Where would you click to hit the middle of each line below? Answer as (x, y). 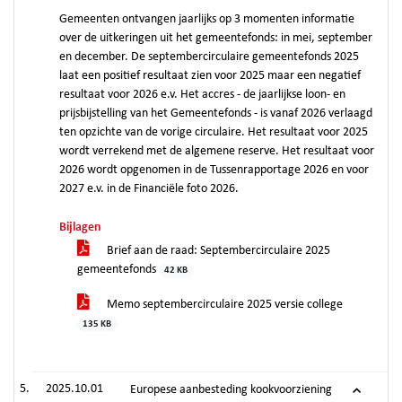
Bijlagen (80, 227)
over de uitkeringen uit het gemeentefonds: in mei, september (216, 38)
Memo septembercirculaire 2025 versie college (223, 305)
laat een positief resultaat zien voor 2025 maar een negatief (210, 76)
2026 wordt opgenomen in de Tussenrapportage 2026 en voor (214, 170)
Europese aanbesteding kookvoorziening (231, 390)
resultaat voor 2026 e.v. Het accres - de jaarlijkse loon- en (202, 95)
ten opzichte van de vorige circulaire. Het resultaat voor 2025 (214, 132)
